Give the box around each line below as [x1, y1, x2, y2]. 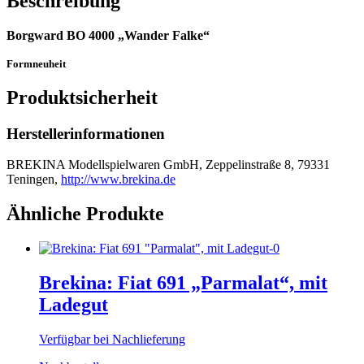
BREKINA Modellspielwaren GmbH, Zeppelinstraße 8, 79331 [6, 158, 330, 172]
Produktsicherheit [6, 86, 158, 108]
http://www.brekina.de [61, 172, 175, 187]
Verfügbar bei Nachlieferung [39, 331, 185, 346]
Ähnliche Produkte [6, 203, 164, 225]
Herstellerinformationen [6, 124, 165, 142]
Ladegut [39, 293, 108, 315]
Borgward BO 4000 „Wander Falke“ [6, 28, 210, 42]
